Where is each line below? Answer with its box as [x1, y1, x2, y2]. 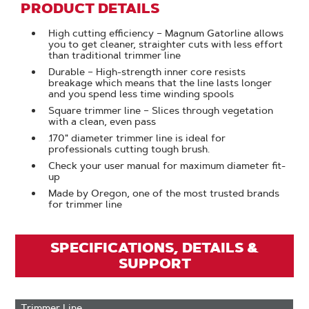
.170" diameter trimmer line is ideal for [48, 132, 226, 144]
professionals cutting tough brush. [48, 143, 210, 155]
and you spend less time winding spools [48, 88, 235, 100]
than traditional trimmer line [48, 49, 181, 61]
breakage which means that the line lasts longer [48, 77, 272, 89]
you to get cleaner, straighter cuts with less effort [48, 38, 283, 50]
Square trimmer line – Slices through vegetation [48, 104, 274, 117]
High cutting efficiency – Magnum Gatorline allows [48, 27, 284, 39]
